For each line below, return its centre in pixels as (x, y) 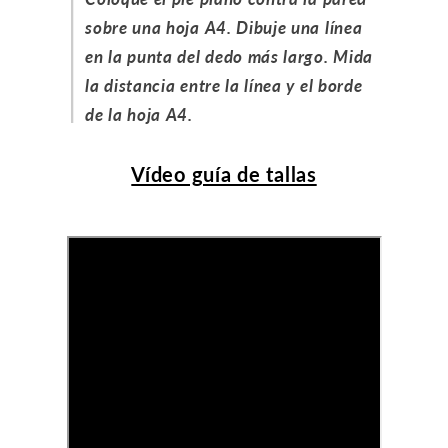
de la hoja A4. (139, 114)
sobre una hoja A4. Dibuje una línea (224, 27)
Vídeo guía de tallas (224, 173)
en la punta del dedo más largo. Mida (229, 56)
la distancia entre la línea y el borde (224, 85)
